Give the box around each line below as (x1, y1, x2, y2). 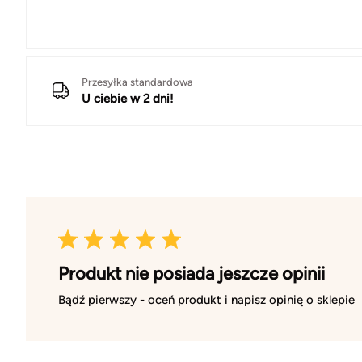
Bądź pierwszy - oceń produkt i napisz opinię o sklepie (58, 292, 355, 307)
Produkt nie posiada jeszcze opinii (58, 262, 325, 284)
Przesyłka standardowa (82, 75, 193, 88)
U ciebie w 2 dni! (82, 90, 174, 106)
